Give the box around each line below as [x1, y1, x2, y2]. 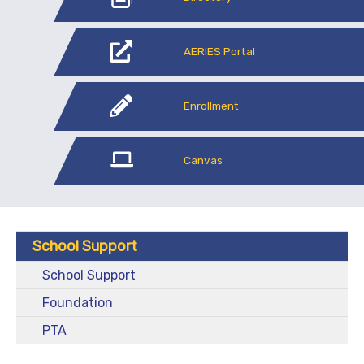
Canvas [183, 153, 223, 167]
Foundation [42, 294, 113, 310]
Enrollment [183, 98, 239, 112]
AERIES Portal [183, 44, 255, 58]
